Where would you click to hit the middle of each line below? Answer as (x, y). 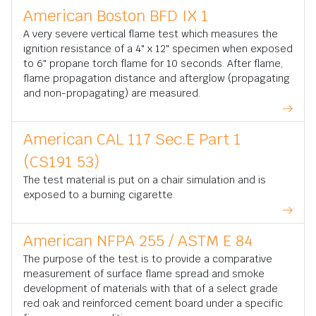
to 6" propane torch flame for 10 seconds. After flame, (153, 63)
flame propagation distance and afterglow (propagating (157, 78)
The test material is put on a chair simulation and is (145, 180)
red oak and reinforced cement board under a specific (153, 303)
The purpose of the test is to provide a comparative (148, 259)
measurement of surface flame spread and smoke (144, 274)
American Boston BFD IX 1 (116, 16)
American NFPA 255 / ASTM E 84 (138, 241)
